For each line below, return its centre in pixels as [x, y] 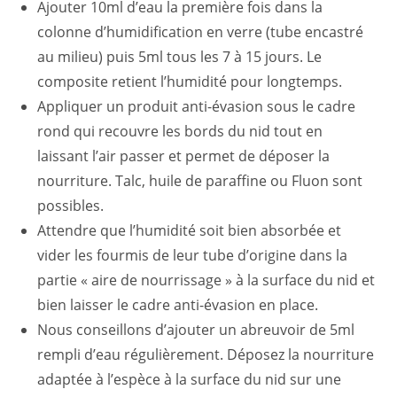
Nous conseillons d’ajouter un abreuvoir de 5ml [196, 330]
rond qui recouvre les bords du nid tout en [180, 132]
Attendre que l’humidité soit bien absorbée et [190, 231]
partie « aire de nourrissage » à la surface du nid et [206, 280]
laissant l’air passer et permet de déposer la [184, 156]
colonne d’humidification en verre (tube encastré [201, 32]
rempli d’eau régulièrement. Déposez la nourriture [206, 355]
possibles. [71, 206]
